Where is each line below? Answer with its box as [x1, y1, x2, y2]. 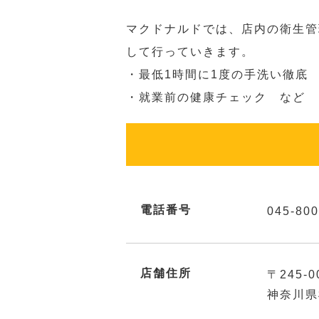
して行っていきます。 [126, 46, 254, 58]
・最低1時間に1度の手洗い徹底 [126, 68, 308, 80]
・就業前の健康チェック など [126, 91, 305, 103]
